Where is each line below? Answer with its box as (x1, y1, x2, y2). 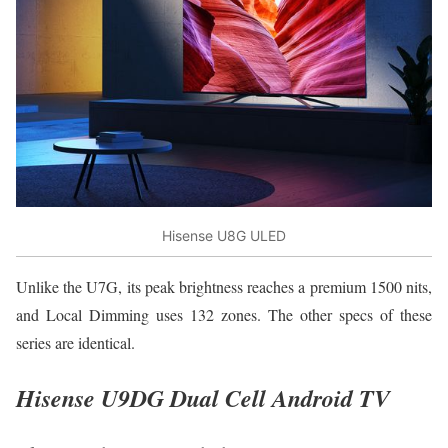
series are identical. (16, 332, 135, 354)
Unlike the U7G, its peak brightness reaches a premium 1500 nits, (16, 276, 432, 298)
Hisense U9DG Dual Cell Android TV (16, 381, 390, 415)
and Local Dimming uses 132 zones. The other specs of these (16, 304, 432, 326)
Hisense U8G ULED (162, 226, 286, 244)
